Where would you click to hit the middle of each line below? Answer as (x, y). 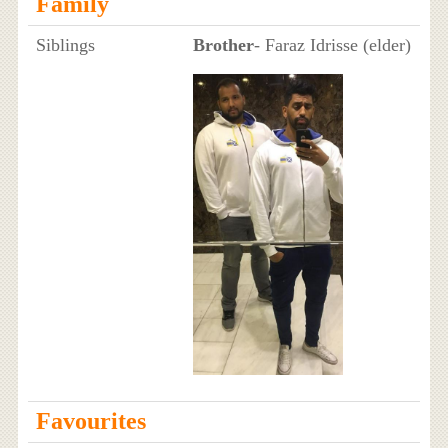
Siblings (65, 45)
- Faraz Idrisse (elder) (332, 45)
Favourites (90, 421)
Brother (223, 45)
